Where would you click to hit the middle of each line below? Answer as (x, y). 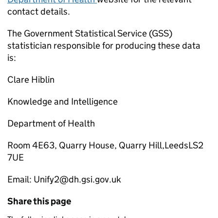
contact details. (40, 11)
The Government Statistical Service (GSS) (90, 33)
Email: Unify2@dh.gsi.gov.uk (64, 179)
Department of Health (51, 123)
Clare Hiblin (31, 80)
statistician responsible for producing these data (104, 45)
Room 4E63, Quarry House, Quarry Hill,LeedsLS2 (105, 145)
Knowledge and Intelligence (63, 101)
